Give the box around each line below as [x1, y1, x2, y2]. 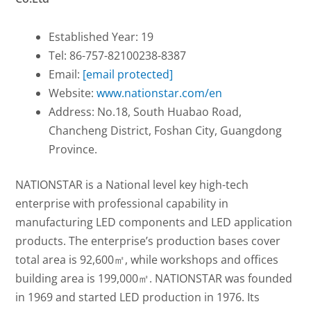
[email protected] [83, 66, 174, 82]
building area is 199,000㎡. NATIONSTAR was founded [15, 270, 293, 286]
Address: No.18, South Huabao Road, [49, 103, 242, 119]
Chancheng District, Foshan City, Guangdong [49, 122, 283, 138]
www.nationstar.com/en [96, 85, 223, 101]
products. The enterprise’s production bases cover [15, 233, 281, 249]
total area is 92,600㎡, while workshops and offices [15, 251, 279, 267]
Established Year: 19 [49, 28, 154, 44]
